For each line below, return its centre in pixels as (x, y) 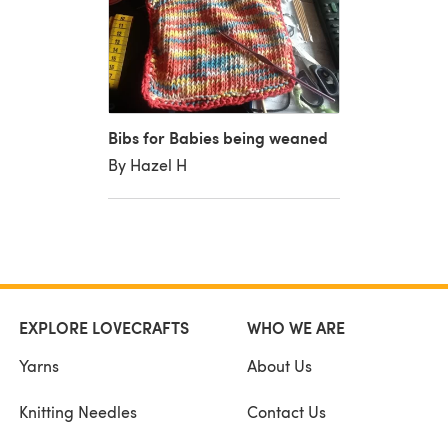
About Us (279, 365)
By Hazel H (147, 164)
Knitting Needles (78, 411)
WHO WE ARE (295, 327)
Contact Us (286, 411)
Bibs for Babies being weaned (217, 137)
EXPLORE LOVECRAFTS (104, 327)
